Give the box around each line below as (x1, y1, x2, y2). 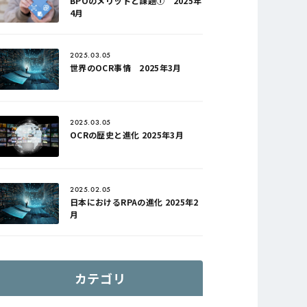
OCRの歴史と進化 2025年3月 (70, 129, 184, 140)
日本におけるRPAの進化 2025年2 (70, 196, 199, 208)
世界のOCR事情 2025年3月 (70, 62, 182, 73)
